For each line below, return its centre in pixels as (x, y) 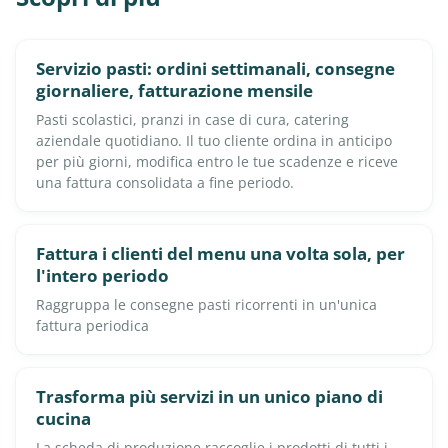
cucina (63, 418)
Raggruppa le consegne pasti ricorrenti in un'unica (206, 304)
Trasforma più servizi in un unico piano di (209, 396)
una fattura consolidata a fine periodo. (165, 183)
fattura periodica (92, 325)
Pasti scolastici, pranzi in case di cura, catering (192, 120)
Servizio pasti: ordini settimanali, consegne (215, 69)
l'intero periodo (102, 276)
